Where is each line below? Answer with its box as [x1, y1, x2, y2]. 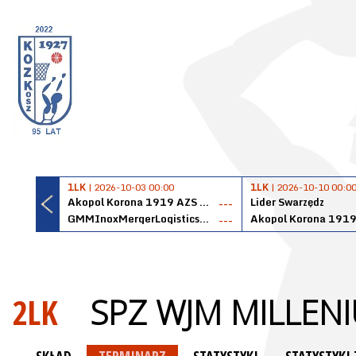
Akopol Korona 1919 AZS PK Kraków [199, 193, 209, 211]
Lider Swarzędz [250, 193, 324, 211]
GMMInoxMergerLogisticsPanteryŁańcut [199, 210, 209, 227]
